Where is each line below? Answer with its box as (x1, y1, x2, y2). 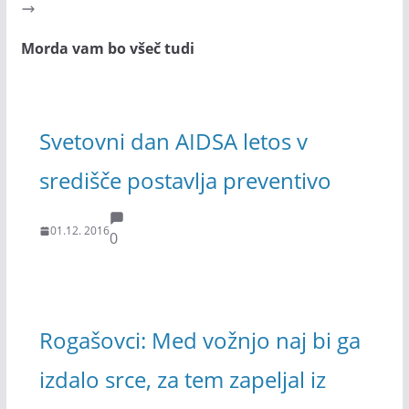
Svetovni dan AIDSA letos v (38, 125, 308, 156)
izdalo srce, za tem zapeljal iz (38, 363, 326, 394)
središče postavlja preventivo (38, 164, 331, 195)
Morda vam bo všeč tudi (20, 38, 194, 59)
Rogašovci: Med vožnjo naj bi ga (38, 324, 361, 355)
